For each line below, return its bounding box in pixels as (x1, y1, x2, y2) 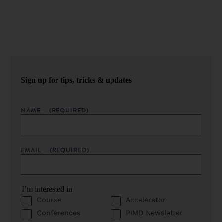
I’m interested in (22, 185, 73, 194)
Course (37, 196, 62, 204)
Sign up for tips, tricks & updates (21, 76, 132, 85)
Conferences (37, 209, 81, 217)
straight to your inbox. (21, 1, 90, 10)
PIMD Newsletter (126, 209, 183, 217)
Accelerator (126, 196, 166, 204)
